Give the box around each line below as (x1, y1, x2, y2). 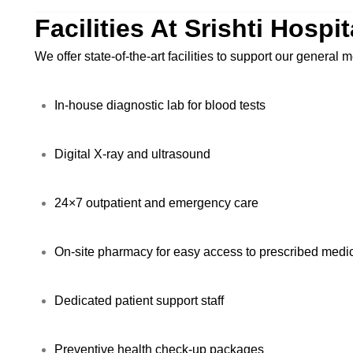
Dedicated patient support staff (54, 294, 224, 307)
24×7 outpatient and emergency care (54, 196, 258, 210)
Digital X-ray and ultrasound (54, 147, 210, 161)
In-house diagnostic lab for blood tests (54, 98, 266, 112)
